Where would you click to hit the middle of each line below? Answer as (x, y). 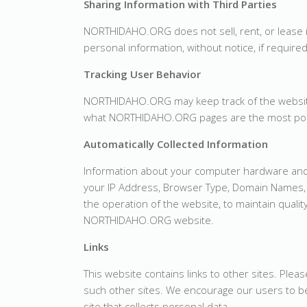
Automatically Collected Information (176, 144)
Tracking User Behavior (142, 74)
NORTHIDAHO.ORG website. (149, 220)
